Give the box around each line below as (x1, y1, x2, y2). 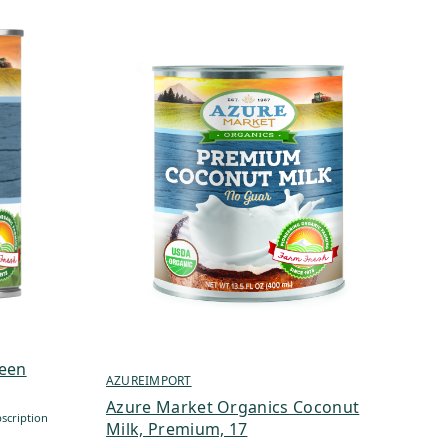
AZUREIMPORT (106, 371, 192, 389)
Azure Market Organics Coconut (106, 395, 360, 418)
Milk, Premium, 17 (106, 417, 248, 440)
